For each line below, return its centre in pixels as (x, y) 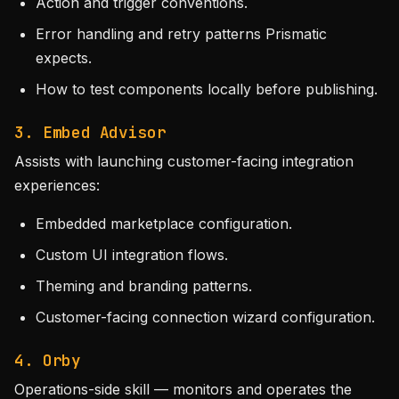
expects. (64, 58)
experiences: (57, 185)
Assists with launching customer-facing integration (184, 161)
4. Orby (48, 360)
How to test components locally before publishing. (207, 89)
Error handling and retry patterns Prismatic (181, 34)
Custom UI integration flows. (132, 255)
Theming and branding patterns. (144, 286)
